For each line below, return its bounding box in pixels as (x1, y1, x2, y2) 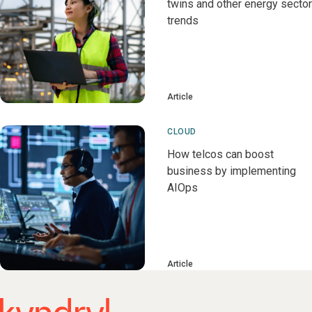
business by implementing (167, 164, 296, 178)
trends (167, 14, 198, 27)
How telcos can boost (167, 148, 274, 161)
